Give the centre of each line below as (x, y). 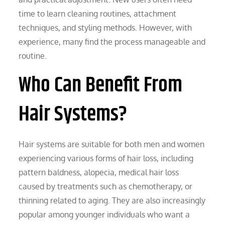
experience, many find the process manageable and (112, 41)
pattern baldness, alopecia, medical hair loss (99, 172)
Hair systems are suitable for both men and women (112, 144)
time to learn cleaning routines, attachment (98, 13)
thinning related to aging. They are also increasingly (112, 200)
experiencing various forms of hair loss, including (106, 158)
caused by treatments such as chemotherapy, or (106, 186)
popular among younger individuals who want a (104, 214)
